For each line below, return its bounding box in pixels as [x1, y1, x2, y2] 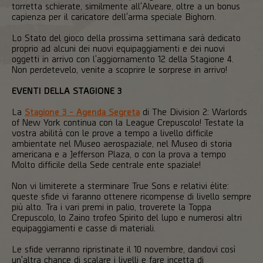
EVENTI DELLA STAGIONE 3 [12, 84, 122, 96]
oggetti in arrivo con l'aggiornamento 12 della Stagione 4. [12, 52, 234, 64]
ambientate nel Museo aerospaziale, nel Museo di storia [12, 137, 232, 149]
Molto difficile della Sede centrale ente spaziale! [12, 158, 201, 170]
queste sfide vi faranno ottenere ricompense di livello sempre [12, 190, 251, 201]
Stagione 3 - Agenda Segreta [25, 105, 140, 117]
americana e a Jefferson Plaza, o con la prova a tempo [12, 147, 226, 159]
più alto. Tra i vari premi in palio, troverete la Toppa [12, 200, 211, 212]
